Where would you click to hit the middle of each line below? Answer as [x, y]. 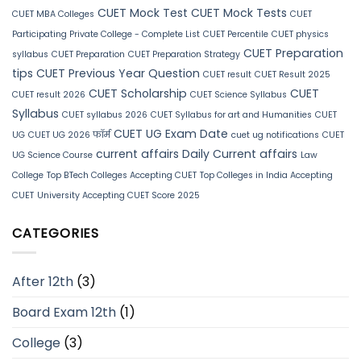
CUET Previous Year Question [118, 73]
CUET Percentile [236, 34]
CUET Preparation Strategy [184, 54]
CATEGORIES [56, 233]
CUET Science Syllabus [239, 94]
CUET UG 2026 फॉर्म [69, 135]
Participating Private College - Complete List [106, 34]
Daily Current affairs [240, 154]
